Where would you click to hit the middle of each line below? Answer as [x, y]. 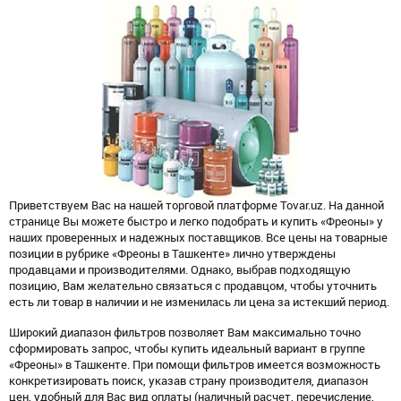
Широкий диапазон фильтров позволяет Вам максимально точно [185, 332]
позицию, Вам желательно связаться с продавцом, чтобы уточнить [193, 286]
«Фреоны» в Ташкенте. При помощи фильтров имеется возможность [195, 364]
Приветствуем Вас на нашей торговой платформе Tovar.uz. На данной [196, 205]
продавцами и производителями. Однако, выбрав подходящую [180, 269]
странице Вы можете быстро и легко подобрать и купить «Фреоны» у [196, 221]
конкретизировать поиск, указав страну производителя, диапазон [188, 380]
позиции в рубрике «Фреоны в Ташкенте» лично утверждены [172, 253]
